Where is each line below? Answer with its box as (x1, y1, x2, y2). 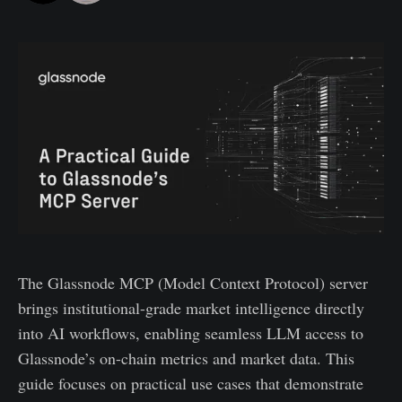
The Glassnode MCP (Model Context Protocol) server (18, 271, 368, 293)
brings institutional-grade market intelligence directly (18, 296, 364, 319)
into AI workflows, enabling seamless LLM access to (18, 321, 363, 344)
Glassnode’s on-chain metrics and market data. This (18, 346, 354, 369)
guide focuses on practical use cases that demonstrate (18, 371, 363, 394)
